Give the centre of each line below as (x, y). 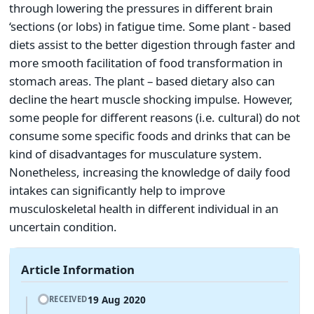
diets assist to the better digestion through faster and (152, 44)
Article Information (78, 269)
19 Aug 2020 (117, 299)
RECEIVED (68, 299)
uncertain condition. (63, 226)
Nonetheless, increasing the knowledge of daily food (150, 172)
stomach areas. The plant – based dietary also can (142, 81)
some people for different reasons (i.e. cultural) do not (155, 117)
